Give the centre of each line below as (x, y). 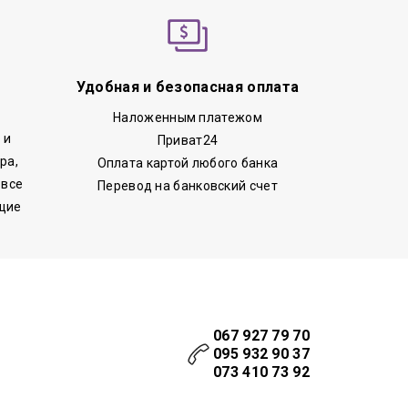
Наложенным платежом (188, 117)
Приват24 (188, 140)
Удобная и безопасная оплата (188, 87)
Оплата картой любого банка (188, 163)
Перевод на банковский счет (188, 185)
